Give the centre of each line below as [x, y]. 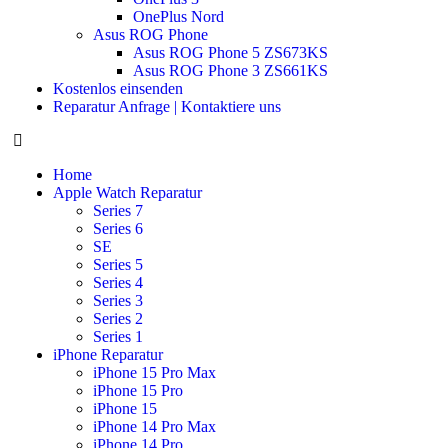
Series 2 [117, 318]
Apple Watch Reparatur [127, 192]
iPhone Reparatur [107, 354]
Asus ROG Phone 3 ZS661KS [230, 70]
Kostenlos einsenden [117, 88]
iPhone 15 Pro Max [154, 372]
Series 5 [117, 264]
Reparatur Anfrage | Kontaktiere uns [166, 106]
